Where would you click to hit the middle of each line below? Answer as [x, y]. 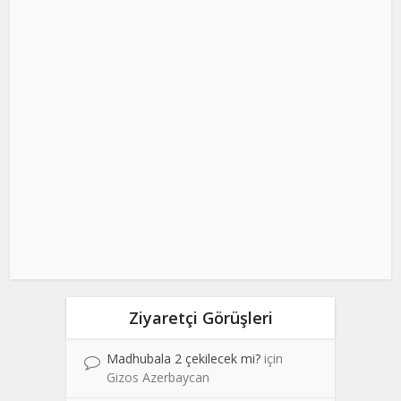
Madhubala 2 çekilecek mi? [183, 358]
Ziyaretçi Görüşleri [200, 317]
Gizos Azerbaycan [158, 377]
